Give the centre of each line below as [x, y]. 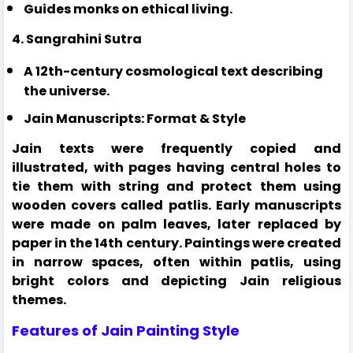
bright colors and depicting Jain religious [176, 281]
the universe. [67, 91]
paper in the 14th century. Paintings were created [176, 243]
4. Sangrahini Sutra [77, 39]
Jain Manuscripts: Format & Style [135, 118]
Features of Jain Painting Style [126, 330]
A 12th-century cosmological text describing [173, 71]
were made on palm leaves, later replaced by [176, 224]
